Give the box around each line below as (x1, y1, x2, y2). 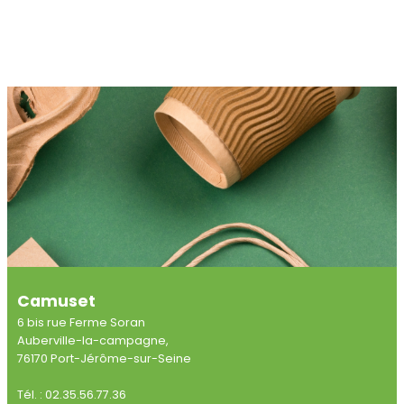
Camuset (16, 290, 96, 312)
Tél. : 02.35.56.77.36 (16, 387, 126, 402)
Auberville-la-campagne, (16, 333, 169, 348)
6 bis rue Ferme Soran (16, 315, 145, 330)
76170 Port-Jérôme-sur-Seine (16, 351, 191, 366)
